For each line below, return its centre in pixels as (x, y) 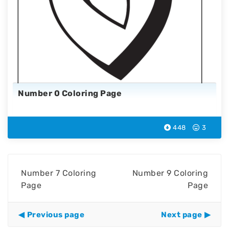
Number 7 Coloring (59, 173)
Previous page (55, 215)
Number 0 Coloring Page (70, 93)
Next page (182, 215)
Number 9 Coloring (170, 173)
